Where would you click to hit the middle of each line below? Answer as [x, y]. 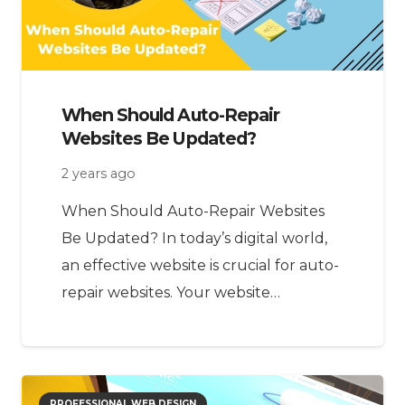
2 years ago [99, 174]
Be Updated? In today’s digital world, [194, 238]
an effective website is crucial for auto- [200, 265]
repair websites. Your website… [171, 292]
